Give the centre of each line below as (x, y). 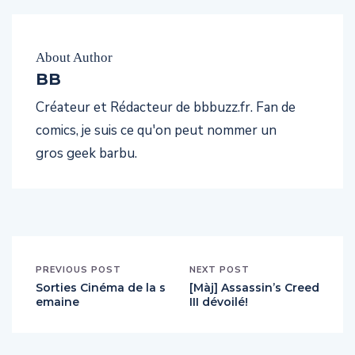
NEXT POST (219, 269)
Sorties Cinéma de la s (101, 287)
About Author (74, 57)
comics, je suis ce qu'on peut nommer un (156, 130)
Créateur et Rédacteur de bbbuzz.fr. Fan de (166, 107)
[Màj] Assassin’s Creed (254, 287)
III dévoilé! (219, 302)
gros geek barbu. (86, 153)
